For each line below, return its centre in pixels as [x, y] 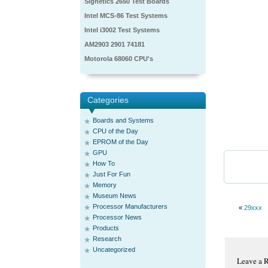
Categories [108, 100]
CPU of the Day [115, 131]
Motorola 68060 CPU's [119, 59]
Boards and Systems [123, 120]
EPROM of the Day [121, 142]
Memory [105, 185]
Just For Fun [112, 174]
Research [107, 239]
